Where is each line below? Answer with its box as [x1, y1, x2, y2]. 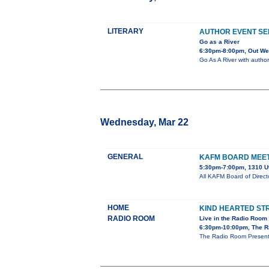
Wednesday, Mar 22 [100, 117, 189, 128]
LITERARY [107, 27, 144, 36]
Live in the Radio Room [199, 215, 267, 222]
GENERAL [107, 153, 143, 162]
